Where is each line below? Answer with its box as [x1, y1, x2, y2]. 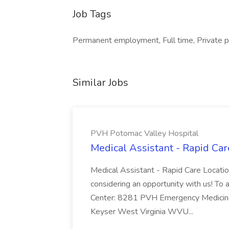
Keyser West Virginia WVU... [90, 206, 195, 217]
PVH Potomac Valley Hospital [90, 128, 198, 139]
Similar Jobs [73, 76, 128, 89]
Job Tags [73, 7, 111, 21]
